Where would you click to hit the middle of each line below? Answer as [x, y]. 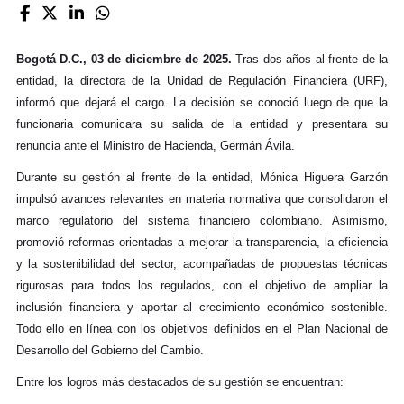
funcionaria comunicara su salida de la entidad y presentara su [202, 124]
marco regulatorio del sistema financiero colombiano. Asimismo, [202, 220]
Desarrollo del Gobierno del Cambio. [110, 350]
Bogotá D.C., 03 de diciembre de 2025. [126, 59]
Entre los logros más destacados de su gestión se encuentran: [179, 381]
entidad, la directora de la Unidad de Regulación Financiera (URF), [202, 80]
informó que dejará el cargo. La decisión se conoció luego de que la [202, 102]
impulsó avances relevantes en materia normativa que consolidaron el [202, 198]
